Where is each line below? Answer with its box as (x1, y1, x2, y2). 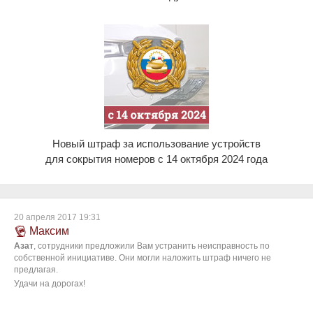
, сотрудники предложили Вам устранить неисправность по (34, 241, 270, 251)
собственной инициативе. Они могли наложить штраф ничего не (14, 253, 271, 263)
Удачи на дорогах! (14, 279, 85, 289)
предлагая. (14, 265, 58, 275)
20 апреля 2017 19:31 (14, 212, 101, 222)
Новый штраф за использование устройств (52, 138, 261, 150)
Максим (29, 225, 69, 237)
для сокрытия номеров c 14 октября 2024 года (45, 153, 268, 165)
